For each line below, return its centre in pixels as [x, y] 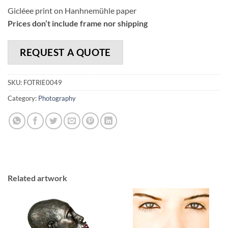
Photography [57, 98]
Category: [23, 98]
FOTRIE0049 [43, 82]
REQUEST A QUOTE [65, 52]
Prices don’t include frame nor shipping [78, 23]
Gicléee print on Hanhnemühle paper [72, 10]
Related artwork [37, 178]
